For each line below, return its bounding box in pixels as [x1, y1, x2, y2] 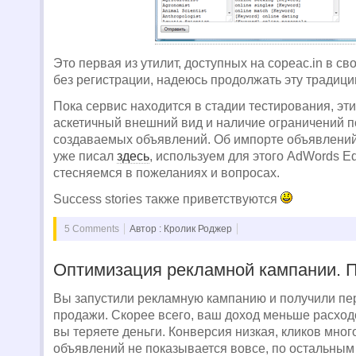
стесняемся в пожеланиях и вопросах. [53, 166, 280, 180]
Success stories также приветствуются [53, 192, 281, 206]
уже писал [53, 149, 117, 163]
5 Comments [64, 223, 119, 234]
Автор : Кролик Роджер [130, 223, 232, 234]
